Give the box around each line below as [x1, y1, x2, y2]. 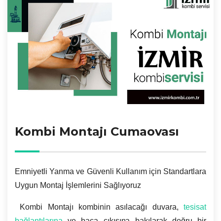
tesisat [184, 202, 206, 211]
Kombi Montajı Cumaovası [15, 124, 179, 139]
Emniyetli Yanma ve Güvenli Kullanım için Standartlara [15, 167, 206, 176]
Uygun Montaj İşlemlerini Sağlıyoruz [15, 181, 141, 189]
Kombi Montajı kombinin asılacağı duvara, [15, 202, 184, 211]
